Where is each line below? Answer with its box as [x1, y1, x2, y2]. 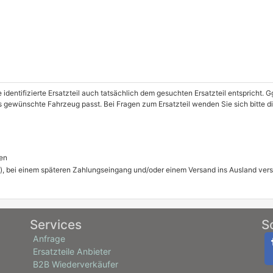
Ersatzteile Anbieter [33, 246, 111, 257]
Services [30, 217, 82, 232]
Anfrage [33, 233, 65, 244]
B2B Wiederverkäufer [33, 259, 118, 269]
